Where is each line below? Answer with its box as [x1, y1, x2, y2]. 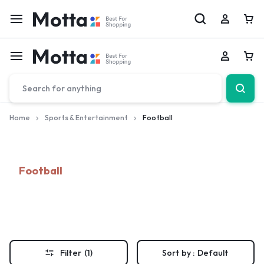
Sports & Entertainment [45, 113, 128, 122]
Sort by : [162, 247, 195, 258]
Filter [60, 247, 81, 258]
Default [197, 247, 229, 258]
